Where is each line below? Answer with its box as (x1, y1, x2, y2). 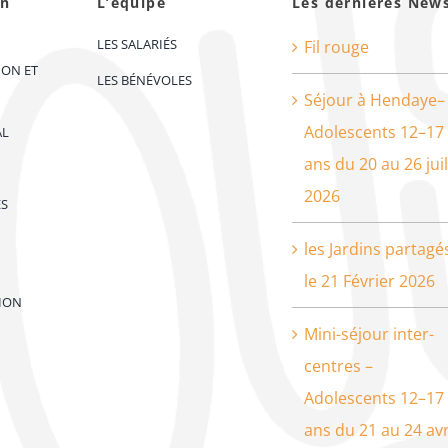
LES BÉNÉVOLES (96, 71, 192, 90)
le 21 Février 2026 (303, 270, 435, 293)
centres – (303, 355, 373, 378)
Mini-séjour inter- (303, 323, 434, 346)
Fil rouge (303, 36, 369, 59)
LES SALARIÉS (96, 35, 177, 54)
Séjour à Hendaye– (303, 89, 445, 112)
